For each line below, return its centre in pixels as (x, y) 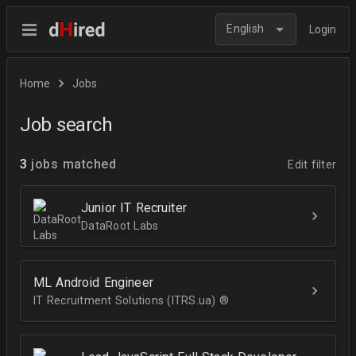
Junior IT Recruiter (134, 208)
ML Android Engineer (93, 282)
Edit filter (312, 164)
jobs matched (74, 164)
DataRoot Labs (120, 226)
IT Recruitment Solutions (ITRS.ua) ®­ (131, 300)
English (245, 29)
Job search (66, 125)
